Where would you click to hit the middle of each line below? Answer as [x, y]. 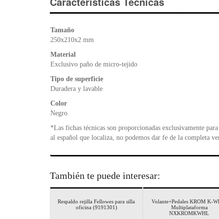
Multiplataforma [189, 207]
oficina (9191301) [96, 207]
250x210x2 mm [72, 40]
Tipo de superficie [77, 79]
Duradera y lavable [77, 88]
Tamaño [62, 30]
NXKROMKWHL [189, 213]
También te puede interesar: [105, 175]
